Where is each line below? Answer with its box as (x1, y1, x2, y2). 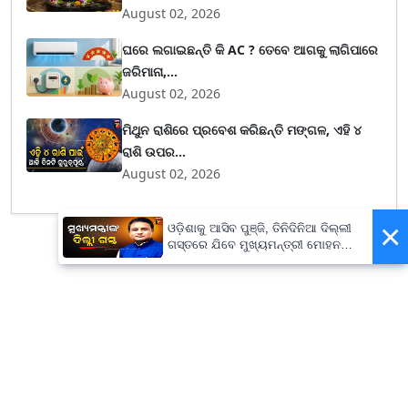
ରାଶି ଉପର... (122, 143, 187, 160)
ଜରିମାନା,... (122, 63, 178, 80)
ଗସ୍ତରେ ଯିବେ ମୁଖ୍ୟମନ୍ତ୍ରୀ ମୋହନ (168, 238, 341, 252)
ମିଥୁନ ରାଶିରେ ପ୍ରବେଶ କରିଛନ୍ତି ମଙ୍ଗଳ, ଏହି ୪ (122, 121, 362, 138)
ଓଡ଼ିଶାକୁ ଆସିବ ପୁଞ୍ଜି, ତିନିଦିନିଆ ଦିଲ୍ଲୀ (168, 221, 352, 236)
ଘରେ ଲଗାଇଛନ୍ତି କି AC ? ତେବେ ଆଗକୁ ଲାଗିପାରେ (122, 41, 379, 58)
